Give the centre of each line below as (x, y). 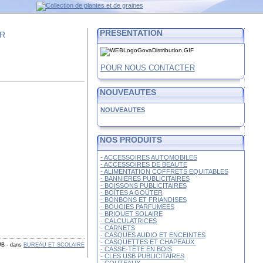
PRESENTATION (131, 33)
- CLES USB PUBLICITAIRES (142, 256)
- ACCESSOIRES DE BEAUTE (144, 164)
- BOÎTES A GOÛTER (131, 193)
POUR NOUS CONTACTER (147, 68)
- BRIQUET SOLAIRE (131, 214)
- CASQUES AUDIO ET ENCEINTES (153, 235)
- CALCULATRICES (128, 221)
